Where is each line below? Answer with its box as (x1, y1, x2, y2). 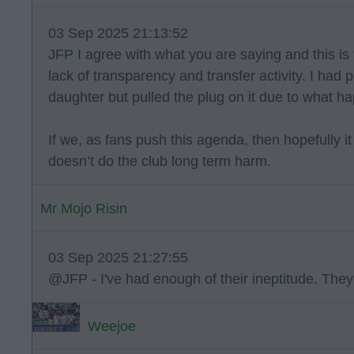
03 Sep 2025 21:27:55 (48, 250, 188, 265)
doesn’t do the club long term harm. (48, 153, 271, 169)
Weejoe (88, 318, 136, 334)
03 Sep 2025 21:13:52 (48, 25, 188, 41)
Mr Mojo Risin (40, 201, 127, 217)
